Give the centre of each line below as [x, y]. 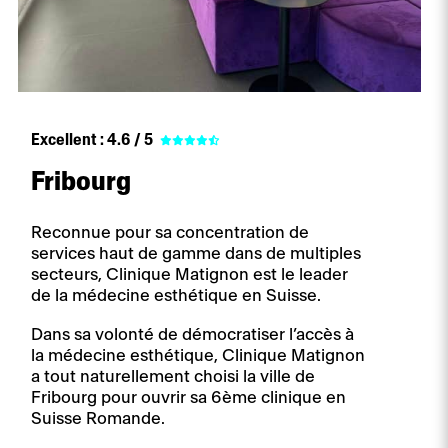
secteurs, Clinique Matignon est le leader [190, 275]
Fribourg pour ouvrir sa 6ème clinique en [189, 398]
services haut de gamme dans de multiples [196, 254]
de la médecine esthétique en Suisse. [176, 296]
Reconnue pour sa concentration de [170, 233]
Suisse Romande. [98, 419]
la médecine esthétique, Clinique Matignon [198, 356]
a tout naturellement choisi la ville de [173, 377]
